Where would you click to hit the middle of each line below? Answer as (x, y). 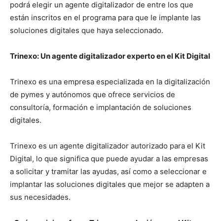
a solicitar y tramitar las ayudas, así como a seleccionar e (108, 172)
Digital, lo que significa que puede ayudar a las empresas (109, 159)
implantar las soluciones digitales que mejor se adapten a (110, 184)
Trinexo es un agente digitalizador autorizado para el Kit (108, 146)
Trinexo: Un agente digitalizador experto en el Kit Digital (110, 56)
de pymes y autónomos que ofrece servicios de (92, 95)
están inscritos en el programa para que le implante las (105, 18)
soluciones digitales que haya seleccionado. (87, 31)
